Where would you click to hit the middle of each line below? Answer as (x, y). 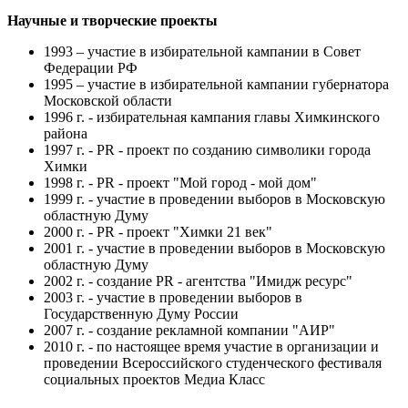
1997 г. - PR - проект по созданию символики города (207, 149)
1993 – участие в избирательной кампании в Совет (202, 51)
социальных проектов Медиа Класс (154, 379)
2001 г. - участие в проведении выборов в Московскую (214, 248)
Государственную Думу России (141, 313)
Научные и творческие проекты (112, 20)
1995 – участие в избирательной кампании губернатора (216, 84)
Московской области (108, 100)
